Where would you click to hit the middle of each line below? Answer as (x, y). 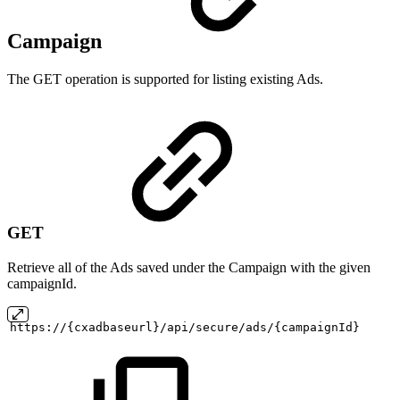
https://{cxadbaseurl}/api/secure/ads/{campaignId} (185, 327)
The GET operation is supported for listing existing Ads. (165, 79)
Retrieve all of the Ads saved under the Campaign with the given (189, 267)
